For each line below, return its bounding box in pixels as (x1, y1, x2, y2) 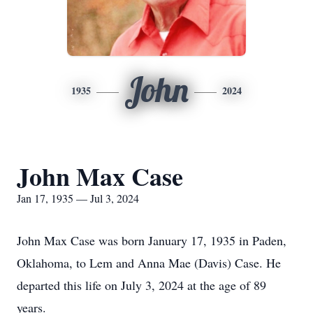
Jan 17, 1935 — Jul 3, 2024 (17, 191, 139, 205)
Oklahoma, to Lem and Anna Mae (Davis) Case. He (17, 254, 281, 271)
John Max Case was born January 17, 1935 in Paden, (17, 232, 286, 249)
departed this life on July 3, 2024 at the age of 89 (17, 277, 266, 293)
